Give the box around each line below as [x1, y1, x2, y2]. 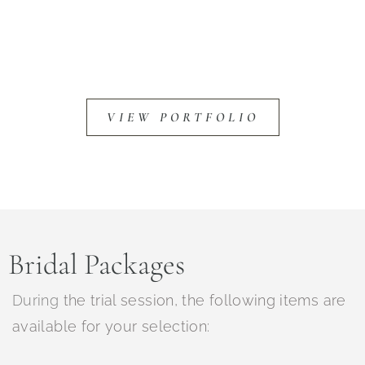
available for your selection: [12, 318, 210, 336]
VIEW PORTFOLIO [106, 109, 259, 126]
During [12, 292, 59, 310]
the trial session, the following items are [59, 292, 346, 310]
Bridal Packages [8, 247, 185, 283]
